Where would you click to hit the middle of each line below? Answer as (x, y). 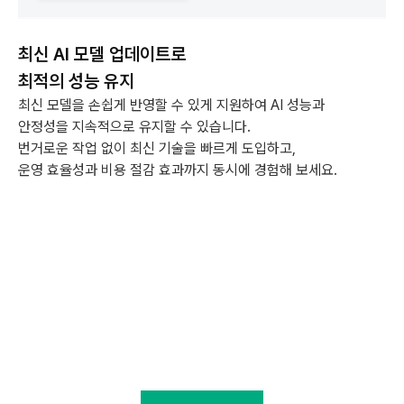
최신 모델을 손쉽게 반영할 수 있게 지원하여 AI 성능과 (171, 105)
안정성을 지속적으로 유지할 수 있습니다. (139, 126)
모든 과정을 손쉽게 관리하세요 (202, 373)
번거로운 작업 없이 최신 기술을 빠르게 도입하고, (157, 148)
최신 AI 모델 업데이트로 (102, 54)
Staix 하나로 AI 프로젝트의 (202, 341)
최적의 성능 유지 (76, 81)
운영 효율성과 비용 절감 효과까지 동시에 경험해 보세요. (178, 170)
